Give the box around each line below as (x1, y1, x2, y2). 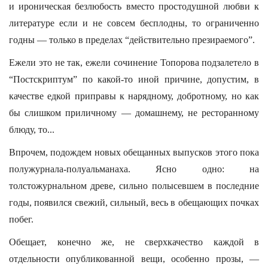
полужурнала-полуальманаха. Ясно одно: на (9, 164, 259, 174)
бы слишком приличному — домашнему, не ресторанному (9, 108, 259, 118)
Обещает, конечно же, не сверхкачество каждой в (9, 237, 259, 247)
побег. (9, 214, 33, 224)
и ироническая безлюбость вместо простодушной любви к (9, 1, 259, 11)
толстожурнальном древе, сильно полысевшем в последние (9, 181, 259, 191)
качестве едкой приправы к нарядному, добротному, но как (9, 91, 259, 101)
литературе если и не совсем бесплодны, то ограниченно (9, 18, 259, 28)
